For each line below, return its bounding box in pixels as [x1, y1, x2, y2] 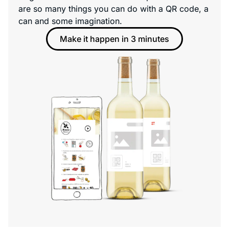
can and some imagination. [18, 15, 122, 26]
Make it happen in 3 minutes [60, 33, 169, 44]
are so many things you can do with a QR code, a [18, 3, 209, 14]
